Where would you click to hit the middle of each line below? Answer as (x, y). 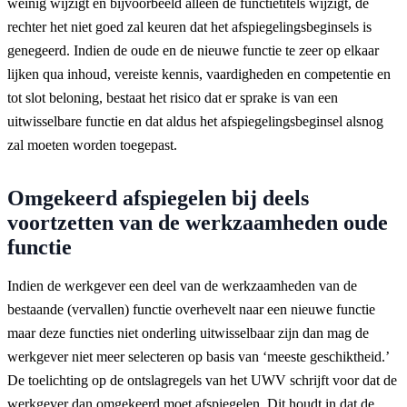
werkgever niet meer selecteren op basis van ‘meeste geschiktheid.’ (198, 356)
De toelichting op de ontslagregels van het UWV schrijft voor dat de (202, 380)
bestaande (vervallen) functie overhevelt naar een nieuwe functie (191, 309)
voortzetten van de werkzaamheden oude (198, 222)
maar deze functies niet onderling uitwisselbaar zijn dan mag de (188, 333)
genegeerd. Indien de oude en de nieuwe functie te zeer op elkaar (193, 50)
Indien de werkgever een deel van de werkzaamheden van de (182, 285)
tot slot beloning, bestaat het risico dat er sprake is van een (173, 97)
